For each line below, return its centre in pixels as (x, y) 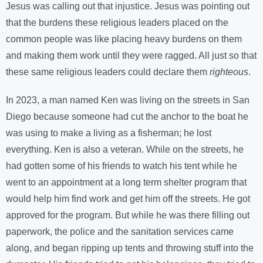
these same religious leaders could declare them (108, 72)
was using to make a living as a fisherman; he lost (109, 133)
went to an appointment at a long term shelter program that (126, 182)
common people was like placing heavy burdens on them (124, 39)
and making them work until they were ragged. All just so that (131, 55)
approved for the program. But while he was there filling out (128, 215)
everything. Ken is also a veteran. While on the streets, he (125, 149)
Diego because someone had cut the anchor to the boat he (127, 117)
